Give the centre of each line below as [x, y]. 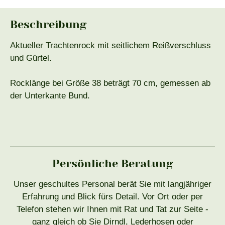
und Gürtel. [31, 58]
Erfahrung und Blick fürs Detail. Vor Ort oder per [113, 197]
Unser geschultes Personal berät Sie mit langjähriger [113, 184]
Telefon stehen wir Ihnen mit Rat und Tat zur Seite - [113, 209]
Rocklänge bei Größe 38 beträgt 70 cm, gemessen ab [110, 83]
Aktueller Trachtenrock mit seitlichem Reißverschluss [110, 46]
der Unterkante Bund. [50, 96]
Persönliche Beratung [113, 164]
